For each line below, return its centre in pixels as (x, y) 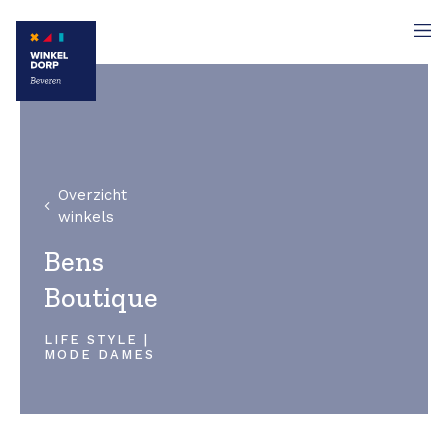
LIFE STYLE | (96, 339)
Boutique (101, 297)
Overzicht (92, 195)
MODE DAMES (99, 354)
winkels (85, 217)
